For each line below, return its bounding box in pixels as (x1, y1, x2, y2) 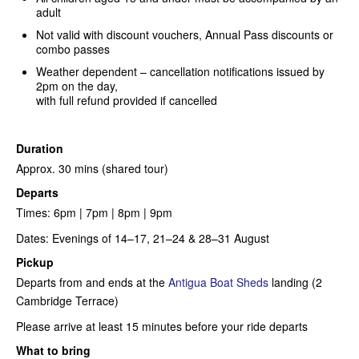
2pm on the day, (36, 77, 118, 94)
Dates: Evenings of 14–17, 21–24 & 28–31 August (16, 229, 269, 246)
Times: (16, 204, 54, 220)
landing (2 (268, 273, 322, 290)
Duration (16, 139, 63, 156)
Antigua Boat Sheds (168, 273, 268, 290)
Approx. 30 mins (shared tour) (16, 159, 168, 176)
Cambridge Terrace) (16, 292, 119, 309)
